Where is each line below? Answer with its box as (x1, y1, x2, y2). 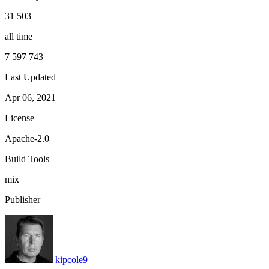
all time (5, 31, 32, 42)
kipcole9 (55, 255, 88, 265)
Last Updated (5, 72, 56, 83)
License (5, 113, 34, 124)
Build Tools (5, 154, 49, 165)
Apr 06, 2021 (5, 92, 56, 103)
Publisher (5, 195, 40, 205)
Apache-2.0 (5, 133, 49, 144)
